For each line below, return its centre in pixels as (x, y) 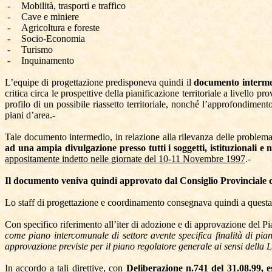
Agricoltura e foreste (60, 28)
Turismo (37, 49)
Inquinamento (48, 60)
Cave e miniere (50, 17)
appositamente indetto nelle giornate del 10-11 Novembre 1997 (125, 159)
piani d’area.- (30, 115)
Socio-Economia (53, 39)
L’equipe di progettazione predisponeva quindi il (100, 82)
